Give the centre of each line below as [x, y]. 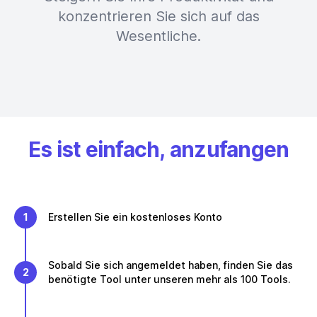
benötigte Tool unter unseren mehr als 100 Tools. [169, 279]
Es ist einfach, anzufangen [158, 149]
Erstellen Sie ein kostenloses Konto [135, 217]
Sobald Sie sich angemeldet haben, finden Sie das [171, 265]
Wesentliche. [158, 36]
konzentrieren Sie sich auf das [158, 16]
